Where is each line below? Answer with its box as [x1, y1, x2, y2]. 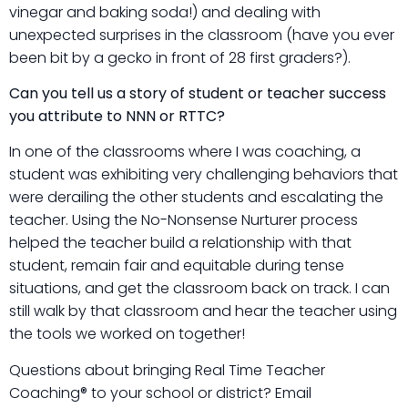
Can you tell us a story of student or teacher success [9, 82, 386, 104]
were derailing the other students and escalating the [9, 187, 383, 209]
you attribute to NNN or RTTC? [9, 105, 225, 127]
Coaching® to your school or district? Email [9, 382, 311, 403]
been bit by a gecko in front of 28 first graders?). [9, 46, 351, 68]
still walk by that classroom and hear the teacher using [9, 301, 397, 322]
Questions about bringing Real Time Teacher [9, 359, 325, 381]
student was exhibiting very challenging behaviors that [9, 164, 398, 186]
